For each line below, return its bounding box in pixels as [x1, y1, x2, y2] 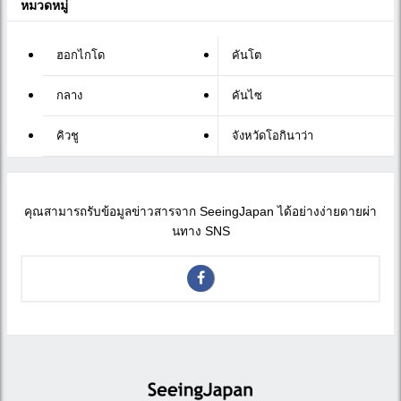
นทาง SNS [171, 225, 230, 239]
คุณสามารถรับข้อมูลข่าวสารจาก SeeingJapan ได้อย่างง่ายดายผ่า [24, 205, 377, 219]
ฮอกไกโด [56, 47, 105, 62]
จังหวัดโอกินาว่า [232, 128, 313, 142]
